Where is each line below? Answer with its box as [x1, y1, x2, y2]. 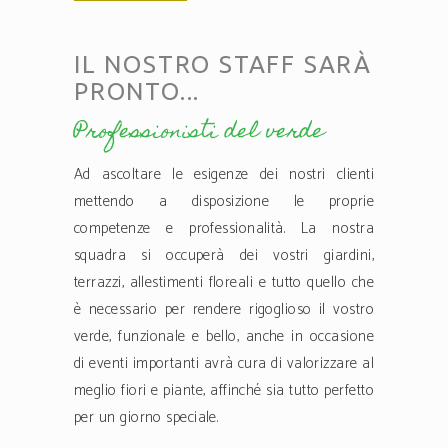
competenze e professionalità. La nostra [74, 216, 374, 242]
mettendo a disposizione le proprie [74, 189, 374, 215]
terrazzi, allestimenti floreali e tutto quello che [74, 270, 374, 296]
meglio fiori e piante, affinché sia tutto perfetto [74, 378, 374, 404]
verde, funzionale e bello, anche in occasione [74, 324, 374, 350]
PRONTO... [74, 78, 201, 106]
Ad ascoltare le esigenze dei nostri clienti [74, 162, 374, 188]
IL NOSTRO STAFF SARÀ [74, 51, 372, 79]
